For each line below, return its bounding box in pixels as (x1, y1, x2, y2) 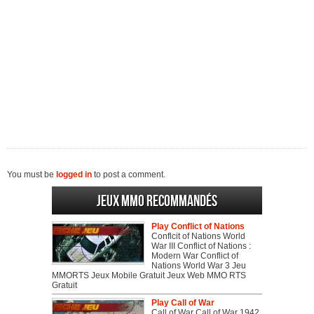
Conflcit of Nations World (151, 231, 245, 241)
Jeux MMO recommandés (97, 192, 217, 211)
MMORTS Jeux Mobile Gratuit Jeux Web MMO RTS (52, 271, 246, 280)
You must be (7, 170, 56, 179)
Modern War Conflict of (151, 251, 238, 261)
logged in (56, 170, 92, 179)
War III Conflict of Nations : (151, 241, 251, 251)
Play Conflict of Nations (151, 221, 245, 231)
